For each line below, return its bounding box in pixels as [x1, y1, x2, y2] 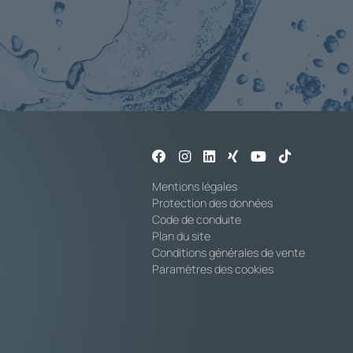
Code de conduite [152, 212, 242, 228]
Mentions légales [152, 179, 238, 195]
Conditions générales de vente [152, 245, 306, 261]
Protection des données [152, 195, 273, 211]
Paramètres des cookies [152, 262, 274, 277]
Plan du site [152, 229, 211, 244]
